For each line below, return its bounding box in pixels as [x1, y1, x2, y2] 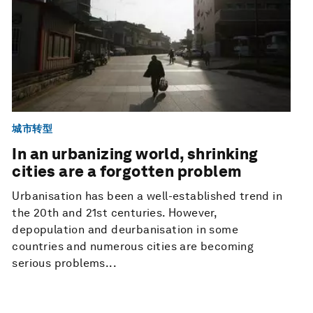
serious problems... [12, 256, 117, 270]
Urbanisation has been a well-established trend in [12, 189, 282, 203]
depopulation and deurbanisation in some [12, 223, 238, 237]
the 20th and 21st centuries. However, [12, 206, 217, 220]
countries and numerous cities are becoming [12, 240, 254, 254]
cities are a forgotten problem [12, 162, 242, 181]
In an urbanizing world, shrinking [12, 145, 259, 163]
